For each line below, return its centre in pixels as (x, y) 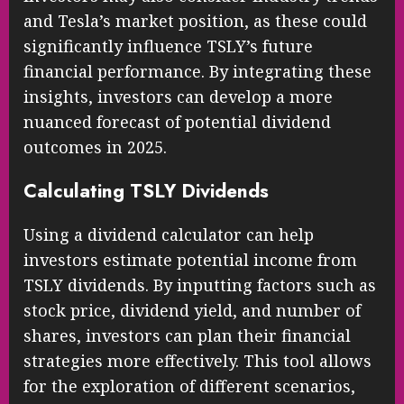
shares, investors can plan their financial (187, 336)
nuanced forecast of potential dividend (177, 122)
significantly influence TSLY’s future (168, 46)
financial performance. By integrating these (197, 72)
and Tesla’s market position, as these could (195, 21)
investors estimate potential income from (190, 260)
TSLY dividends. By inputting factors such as (200, 285)
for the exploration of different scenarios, (189, 386)
